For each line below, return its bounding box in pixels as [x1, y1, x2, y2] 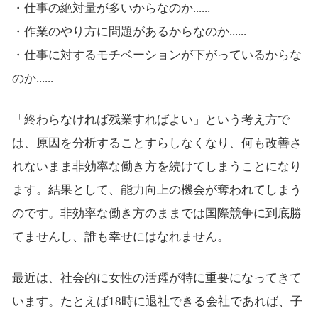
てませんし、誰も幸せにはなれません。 [11, 229, 229, 243]
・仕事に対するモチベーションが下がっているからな [11, 48, 302, 62]
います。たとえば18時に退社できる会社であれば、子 [11, 294, 302, 308]
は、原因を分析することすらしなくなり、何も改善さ [11, 136, 302, 150]
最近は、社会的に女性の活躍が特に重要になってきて [11, 270, 302, 285]
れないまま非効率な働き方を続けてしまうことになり [11, 159, 302, 173]
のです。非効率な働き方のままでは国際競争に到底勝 [11, 206, 302, 220]
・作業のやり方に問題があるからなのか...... [11, 24, 246, 38]
